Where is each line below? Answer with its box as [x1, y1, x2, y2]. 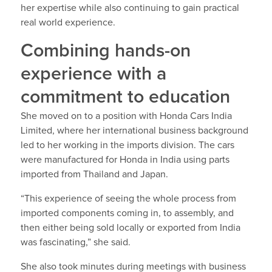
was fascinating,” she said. [20, 237, 131, 247]
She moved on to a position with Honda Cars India [20, 110, 232, 121]
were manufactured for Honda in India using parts [20, 154, 229, 165]
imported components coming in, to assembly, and [20, 208, 234, 218]
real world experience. [20, 17, 115, 27]
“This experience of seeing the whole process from [20, 193, 236, 203]
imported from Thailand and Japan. [20, 169, 168, 179]
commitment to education [20, 87, 230, 106]
